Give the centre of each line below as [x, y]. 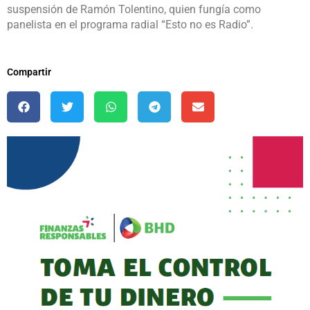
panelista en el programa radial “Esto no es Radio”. [130, 25]
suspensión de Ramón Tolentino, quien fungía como [134, 10]
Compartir [29, 72]
